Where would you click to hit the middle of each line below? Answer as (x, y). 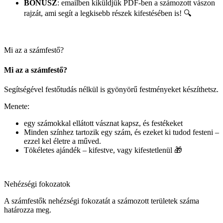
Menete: (17, 106)
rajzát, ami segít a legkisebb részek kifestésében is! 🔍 (108, 13)
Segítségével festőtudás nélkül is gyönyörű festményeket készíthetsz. (111, 89)
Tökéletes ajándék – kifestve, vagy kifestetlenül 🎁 (103, 150)
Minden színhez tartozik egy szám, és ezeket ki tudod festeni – (121, 132)
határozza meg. (28, 210)
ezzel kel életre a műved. (62, 141)
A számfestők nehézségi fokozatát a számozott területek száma (102, 201)
